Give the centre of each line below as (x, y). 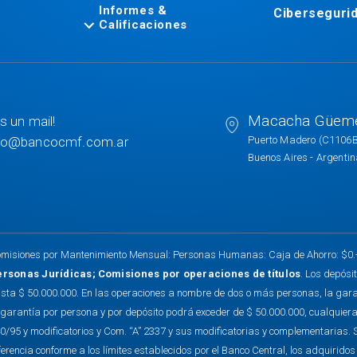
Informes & (133, 11)
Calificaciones (143, 25)
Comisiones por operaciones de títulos (199, 274)
